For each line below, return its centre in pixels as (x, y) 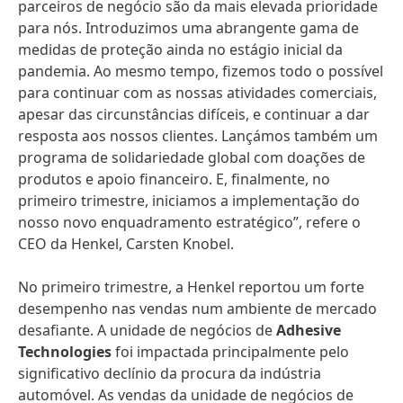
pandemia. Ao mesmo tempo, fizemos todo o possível (201, 71)
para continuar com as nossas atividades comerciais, (197, 93)
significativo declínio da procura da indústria (170, 373)
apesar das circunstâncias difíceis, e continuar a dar (194, 114)
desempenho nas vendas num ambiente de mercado (197, 309)
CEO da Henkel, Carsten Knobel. (126, 244)
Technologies (65, 352)
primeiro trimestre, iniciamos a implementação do (189, 201)
